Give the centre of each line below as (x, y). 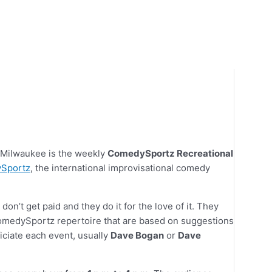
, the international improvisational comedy (120, 168)
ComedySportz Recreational (170, 154)
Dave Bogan (137, 236)
